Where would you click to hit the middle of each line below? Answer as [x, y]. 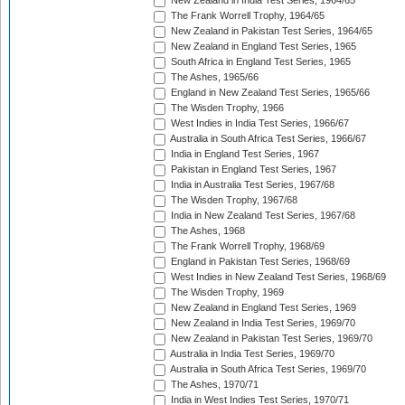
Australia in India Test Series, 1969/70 [251, 354]
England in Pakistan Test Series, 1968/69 [259, 262]
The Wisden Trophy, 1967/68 [233, 200]
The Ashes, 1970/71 [213, 385]
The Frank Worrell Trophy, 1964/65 [246, 16]
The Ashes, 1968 [207, 231]
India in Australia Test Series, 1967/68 [251, 185]
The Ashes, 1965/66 [213, 77]
